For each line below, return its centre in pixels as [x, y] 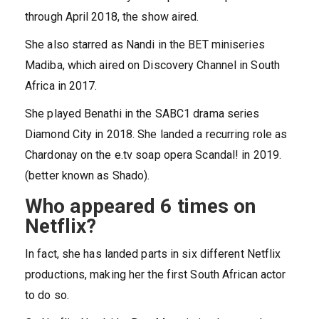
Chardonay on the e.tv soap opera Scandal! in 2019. [153, 155]
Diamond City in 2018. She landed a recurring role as [156, 135]
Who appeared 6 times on [141, 206]
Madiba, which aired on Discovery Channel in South [152, 66]
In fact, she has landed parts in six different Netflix [153, 254]
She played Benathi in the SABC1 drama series [142, 114]
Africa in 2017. [61, 86]
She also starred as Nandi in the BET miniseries [145, 45]
